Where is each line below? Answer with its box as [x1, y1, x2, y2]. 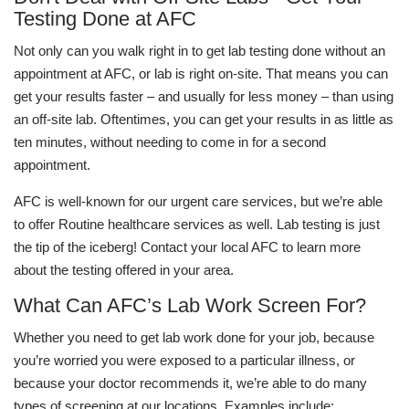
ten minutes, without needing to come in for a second [14, 134, 326, 150]
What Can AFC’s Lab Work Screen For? [14, 294, 366, 317]
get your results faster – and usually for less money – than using [14, 89, 393, 104]
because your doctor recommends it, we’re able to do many [14, 375, 367, 391]
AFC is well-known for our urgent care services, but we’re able [14, 194, 383, 209]
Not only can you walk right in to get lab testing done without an [14, 43, 385, 58]
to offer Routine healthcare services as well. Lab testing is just [14, 216, 380, 232]
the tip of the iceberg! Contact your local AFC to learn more [14, 239, 361, 255]
